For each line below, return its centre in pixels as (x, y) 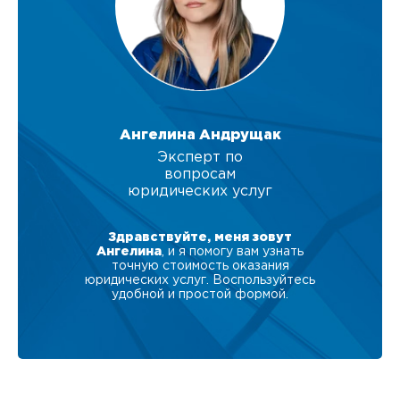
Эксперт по (200, 157)
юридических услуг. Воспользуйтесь (200, 280)
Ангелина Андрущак (200, 135)
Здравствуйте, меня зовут (200, 237)
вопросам (200, 174)
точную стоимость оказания (200, 266)
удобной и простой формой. (200, 294)
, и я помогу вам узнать (233, 251)
